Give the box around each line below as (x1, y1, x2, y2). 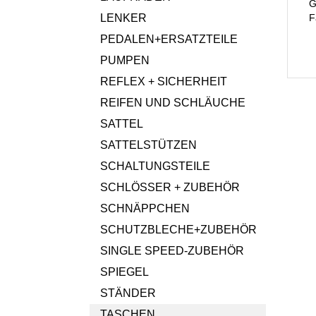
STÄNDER (100, 287, 156, 299)
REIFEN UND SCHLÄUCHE (100, 97, 245, 109)
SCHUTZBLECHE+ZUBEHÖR (100, 224, 257, 236)
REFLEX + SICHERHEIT (100, 75, 227, 87)
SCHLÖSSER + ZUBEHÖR (100, 181, 240, 193)
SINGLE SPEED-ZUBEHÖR (100, 245, 244, 257)
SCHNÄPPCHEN (100, 202, 190, 214)
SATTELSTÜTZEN (100, 139, 197, 151)
